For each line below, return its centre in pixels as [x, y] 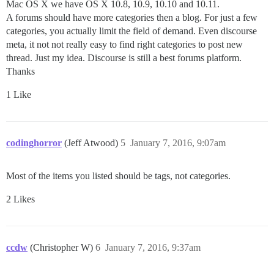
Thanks [20, 71]
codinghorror [34, 143]
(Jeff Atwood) [92, 143]
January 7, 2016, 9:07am [178, 143]
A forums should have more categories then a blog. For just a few [132, 17]
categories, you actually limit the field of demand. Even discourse [131, 31]
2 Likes [20, 199]
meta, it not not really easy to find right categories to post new [124, 44]
